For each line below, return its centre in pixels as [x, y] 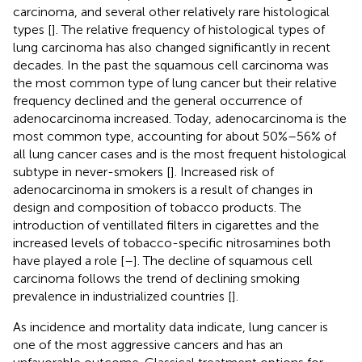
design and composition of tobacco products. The [157, 207]
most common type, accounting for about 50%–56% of [175, 136]
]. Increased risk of [222, 171]
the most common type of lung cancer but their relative [175, 82]
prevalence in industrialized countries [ [122, 296]
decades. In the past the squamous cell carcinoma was [171, 65]
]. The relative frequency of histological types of [188, 29]
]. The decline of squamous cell [223, 260]
